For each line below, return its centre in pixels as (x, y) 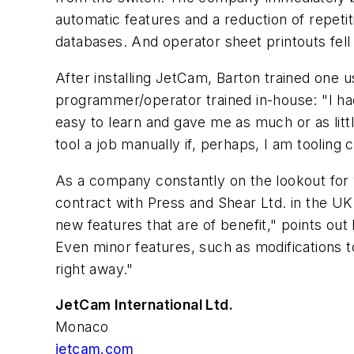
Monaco (82, 327)
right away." (94, 269)
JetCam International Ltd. (144, 305)
